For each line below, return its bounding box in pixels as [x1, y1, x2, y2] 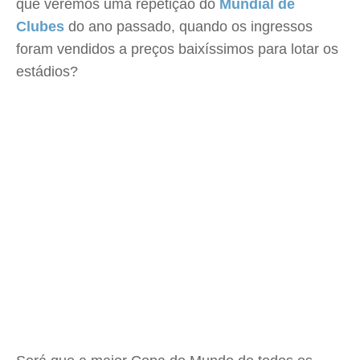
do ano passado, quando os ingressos [64, 18, 313, 35]
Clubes [16, 18, 64, 35]
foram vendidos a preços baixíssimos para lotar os [16, 41, 338, 57]
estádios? [16, 63, 78, 80]
